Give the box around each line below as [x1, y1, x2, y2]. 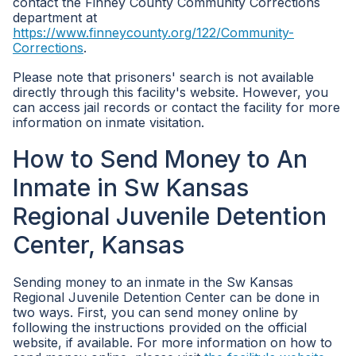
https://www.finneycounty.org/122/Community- [13, 25, 294, 41]
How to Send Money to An [13, 145, 308, 173]
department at [13, 10, 97, 25]
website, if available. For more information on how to [13, 335, 332, 350]
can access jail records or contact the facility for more [13, 99, 340, 115]
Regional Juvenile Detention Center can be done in [13, 289, 319, 305]
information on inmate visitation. [13, 114, 204, 130]
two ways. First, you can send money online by [13, 304, 298, 320]
